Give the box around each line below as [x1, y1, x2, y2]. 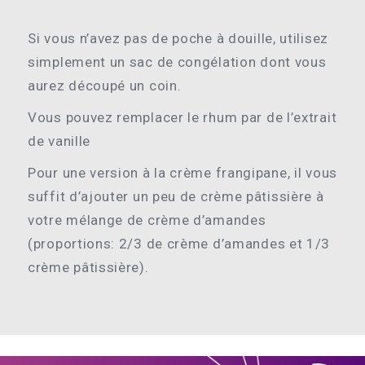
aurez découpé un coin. [28, 77, 182, 95]
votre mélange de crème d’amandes [28, 212, 266, 229]
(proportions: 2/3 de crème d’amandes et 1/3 [28, 235, 331, 253]
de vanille [28, 133, 90, 150]
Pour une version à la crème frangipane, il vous [28, 165, 337, 182]
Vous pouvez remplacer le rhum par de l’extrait [28, 109, 337, 126]
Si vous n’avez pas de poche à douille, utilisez [28, 30, 328, 47]
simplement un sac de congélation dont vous [28, 54, 327, 71]
